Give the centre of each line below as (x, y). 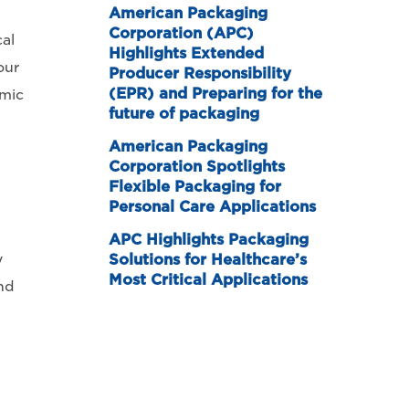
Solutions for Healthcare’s (208, 260)
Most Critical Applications (209, 280)
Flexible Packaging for (195, 187)
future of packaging (184, 114)
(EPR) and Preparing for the (216, 94)
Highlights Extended (187, 54)
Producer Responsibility (200, 74)
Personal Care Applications (213, 207)
